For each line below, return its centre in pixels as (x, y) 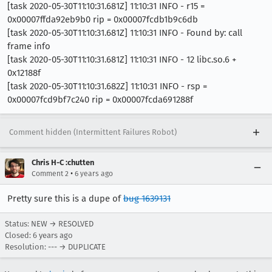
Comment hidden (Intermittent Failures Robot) (93, 132)
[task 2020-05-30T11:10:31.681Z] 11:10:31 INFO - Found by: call (125, 32)
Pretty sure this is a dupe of (65, 198)
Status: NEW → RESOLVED (49, 223)
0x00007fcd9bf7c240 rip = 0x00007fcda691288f (100, 99)
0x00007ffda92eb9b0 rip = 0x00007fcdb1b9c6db (103, 19)
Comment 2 (50, 173)
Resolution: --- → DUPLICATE (55, 246)
